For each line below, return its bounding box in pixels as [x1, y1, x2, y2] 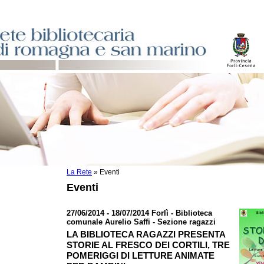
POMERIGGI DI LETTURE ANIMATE [67, 250, 214, 260]
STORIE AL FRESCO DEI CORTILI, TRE [67, 240, 230, 250]
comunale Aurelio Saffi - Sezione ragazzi [67, 217, 216, 226]
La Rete [67, 169, 92, 176]
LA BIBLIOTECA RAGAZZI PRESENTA [67, 229, 225, 239]
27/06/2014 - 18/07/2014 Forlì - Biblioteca [67, 209, 212, 217]
